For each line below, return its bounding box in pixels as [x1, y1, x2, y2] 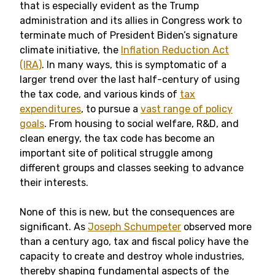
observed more [181, 221, 252, 233]
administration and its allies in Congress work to [20, 15, 242, 26]
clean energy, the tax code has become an [20, 133, 215, 144]
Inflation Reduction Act [121, 44, 229, 56]
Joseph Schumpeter [88, 221, 181, 233]
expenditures [20, 103, 81, 115]
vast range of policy [141, 103, 233, 115]
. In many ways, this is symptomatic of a [42, 59, 227, 71]
